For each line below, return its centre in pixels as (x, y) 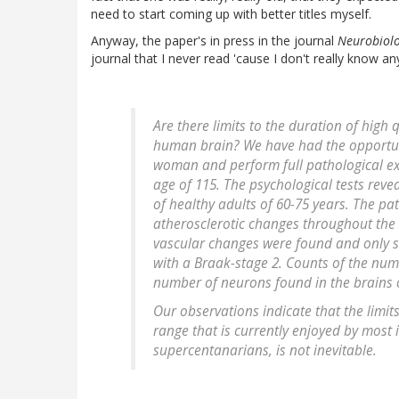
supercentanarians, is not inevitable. (265, 351)
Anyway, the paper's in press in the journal (214, 41)
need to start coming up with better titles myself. (231, 14)
